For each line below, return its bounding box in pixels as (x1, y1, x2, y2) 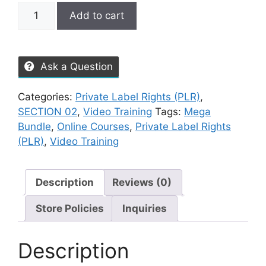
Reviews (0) (112, 176, 172, 188)
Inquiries (122, 202, 167, 214)
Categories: (18, 91, 75, 103)
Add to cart (69, 9, 124, 22)
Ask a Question (40, 61, 113, 73)
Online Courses (57, 121, 129, 133)
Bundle (18, 121, 51, 133)
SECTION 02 (18, 106, 77, 118)
